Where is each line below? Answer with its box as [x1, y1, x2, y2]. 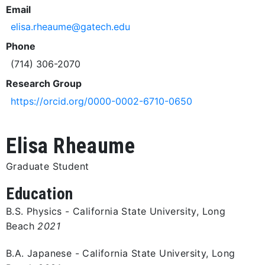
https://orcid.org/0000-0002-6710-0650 [11, 95, 192, 108]
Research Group [6, 77, 82, 90]
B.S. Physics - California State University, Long [6, 205, 226, 218]
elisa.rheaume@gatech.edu [11, 21, 130, 33]
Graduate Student [6, 160, 89, 172]
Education [6, 184, 74, 204]
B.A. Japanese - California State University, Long [6, 247, 235, 259]
